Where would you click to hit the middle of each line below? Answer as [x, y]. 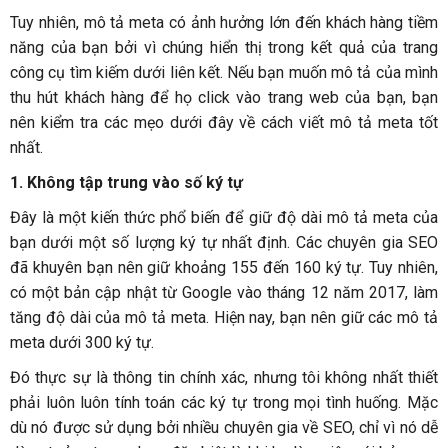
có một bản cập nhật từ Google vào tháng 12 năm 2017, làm [224, 293]
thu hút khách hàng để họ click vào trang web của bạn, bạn [224, 98]
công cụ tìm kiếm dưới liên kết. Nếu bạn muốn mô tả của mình [224, 73]
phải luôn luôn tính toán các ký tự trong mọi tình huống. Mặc [224, 403]
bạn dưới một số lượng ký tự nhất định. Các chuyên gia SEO [224, 243]
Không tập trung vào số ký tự [135, 183]
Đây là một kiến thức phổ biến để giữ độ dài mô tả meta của [224, 218]
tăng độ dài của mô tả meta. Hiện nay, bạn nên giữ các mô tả [224, 318]
